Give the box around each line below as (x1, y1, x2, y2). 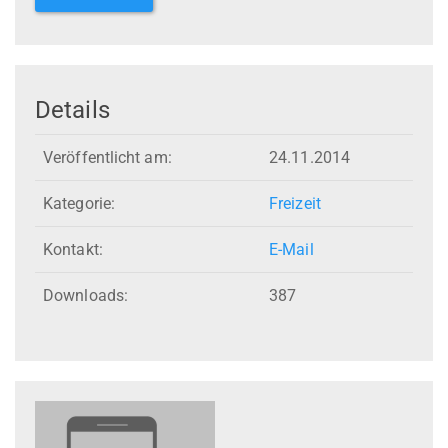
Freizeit (269, 194, 321, 214)
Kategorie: (43, 194, 115, 214)
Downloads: (43, 286, 128, 306)
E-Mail (269, 240, 314, 260)
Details (35, 95, 110, 124)
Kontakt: (43, 240, 103, 260)
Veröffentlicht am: (43, 148, 172, 168)
